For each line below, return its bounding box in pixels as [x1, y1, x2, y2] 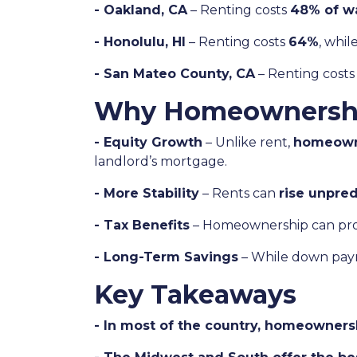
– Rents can [199, 186, 279, 201]
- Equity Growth [94, 135, 202, 150]
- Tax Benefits [94, 218, 190, 233]
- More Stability [94, 186, 199, 201]
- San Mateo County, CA [94, 66, 255, 81]
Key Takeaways [94, 279, 296, 310]
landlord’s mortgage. [94, 154, 227, 169]
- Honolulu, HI [94, 34, 186, 49]
